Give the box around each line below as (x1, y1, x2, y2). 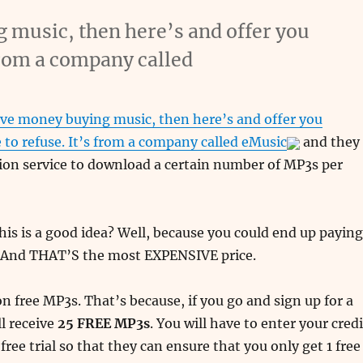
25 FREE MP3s (57, 315, 150, 331)
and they (299, 134, 360, 150)
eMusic (241, 134, 287, 150)
